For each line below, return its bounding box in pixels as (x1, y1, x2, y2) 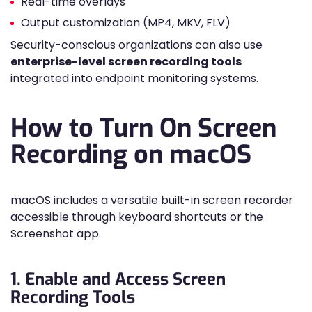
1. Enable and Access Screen (10, 268, 226, 290)
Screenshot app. (10, 226, 101, 242)
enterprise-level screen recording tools (10, 54, 242, 70)
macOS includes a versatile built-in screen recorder (10, 192, 293, 208)
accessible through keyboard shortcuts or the (10, 209, 263, 225)
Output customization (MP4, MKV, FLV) (21, 15, 231, 31)
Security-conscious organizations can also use (10, 37, 263, 53)
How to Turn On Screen (10, 111, 276, 145)
